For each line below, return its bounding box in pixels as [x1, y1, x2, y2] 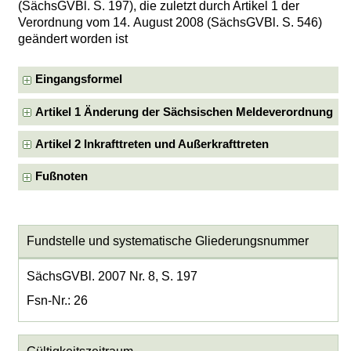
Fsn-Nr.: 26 [26, 294, 88, 308]
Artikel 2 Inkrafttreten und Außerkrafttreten [35, 137, 270, 150]
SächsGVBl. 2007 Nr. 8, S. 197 [26, 270, 197, 284]
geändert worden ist [18, 31, 128, 45]
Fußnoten [35, 170, 89, 183]
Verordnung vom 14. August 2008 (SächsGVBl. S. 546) [18, 15, 323, 29]
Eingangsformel [35, 73, 123, 86]
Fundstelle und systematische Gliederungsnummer [26, 234, 309, 248]
